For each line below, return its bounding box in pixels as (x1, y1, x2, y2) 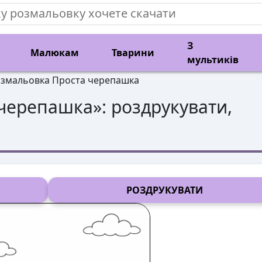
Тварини (112, 46, 154, 59)
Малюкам (30, 46, 79, 59)
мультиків (187, 53, 239, 66)
